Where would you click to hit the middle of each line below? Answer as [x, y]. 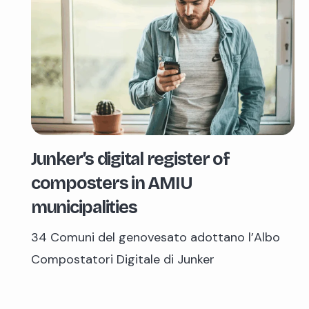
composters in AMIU [112, 184]
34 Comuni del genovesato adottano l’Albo [156, 238]
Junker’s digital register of [130, 160]
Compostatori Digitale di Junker [123, 260]
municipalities [84, 208]
